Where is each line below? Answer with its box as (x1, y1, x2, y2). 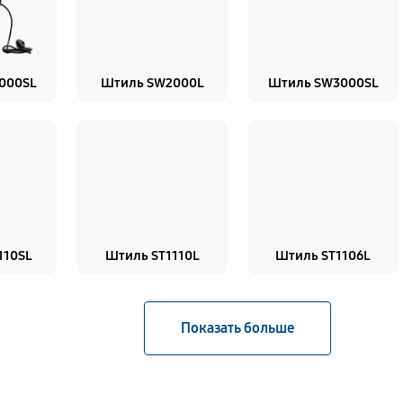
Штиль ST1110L (104, 247, 200, 264)
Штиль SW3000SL (267, 75, 379, 91)
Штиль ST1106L (275, 247, 372, 264)
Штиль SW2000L (100, 75, 204, 91)
